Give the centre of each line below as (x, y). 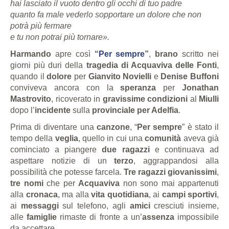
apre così (73, 54)
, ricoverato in (77, 99)
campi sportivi (189, 195)
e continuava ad (184, 150)
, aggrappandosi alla (176, 161)
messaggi (40, 206)
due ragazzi (126, 150)
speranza (138, 88)
